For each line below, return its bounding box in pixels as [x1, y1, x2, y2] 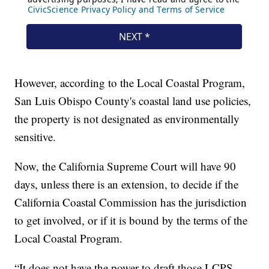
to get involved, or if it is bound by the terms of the [14, 212, 248, 228]
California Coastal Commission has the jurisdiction [14, 194, 247, 210]
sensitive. [14, 128, 56, 144]
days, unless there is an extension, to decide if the [14, 176, 239, 192]
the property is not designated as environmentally [14, 110, 240, 126]
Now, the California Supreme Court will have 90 [14, 158, 237, 174]
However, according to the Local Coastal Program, [14, 74, 246, 90]
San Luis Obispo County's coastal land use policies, [14, 92, 252, 108]
